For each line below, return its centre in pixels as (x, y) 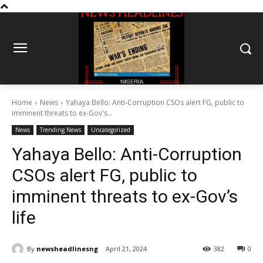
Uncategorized (111, 130)
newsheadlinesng (67, 248)
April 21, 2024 (126, 249)
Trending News (60, 130)
